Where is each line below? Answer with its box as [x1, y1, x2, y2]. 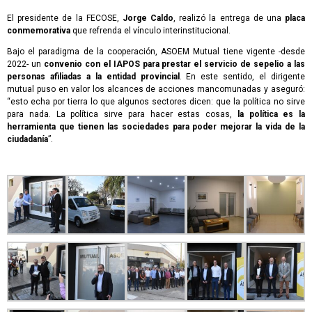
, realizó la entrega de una [173, 13, 286, 24]
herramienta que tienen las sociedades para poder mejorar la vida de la [7, 122, 305, 132]
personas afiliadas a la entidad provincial [7, 72, 180, 82]
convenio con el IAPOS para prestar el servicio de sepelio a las [43, 59, 306, 70]
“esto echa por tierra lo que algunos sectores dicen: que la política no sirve [7, 97, 305, 107]
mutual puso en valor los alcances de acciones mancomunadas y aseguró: [7, 84, 305, 95]
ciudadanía [7, 134, 48, 145]
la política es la [237, 109, 305, 120]
